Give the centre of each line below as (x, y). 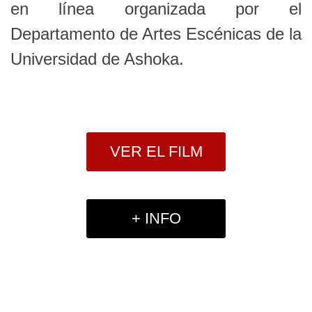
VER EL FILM (156, 151)
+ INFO (156, 218)
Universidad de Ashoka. (97, 59)
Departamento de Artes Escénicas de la (156, 34)
